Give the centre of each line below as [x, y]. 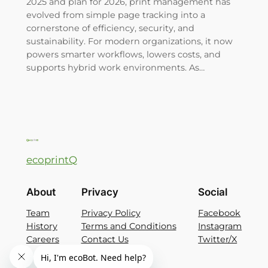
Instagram [220, 226]
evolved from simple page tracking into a [115, 15]
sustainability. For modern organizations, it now [129, 41]
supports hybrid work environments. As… [115, 67]
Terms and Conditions [129, 226]
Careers [42, 239]
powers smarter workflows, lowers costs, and [123, 54]
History [42, 226]
